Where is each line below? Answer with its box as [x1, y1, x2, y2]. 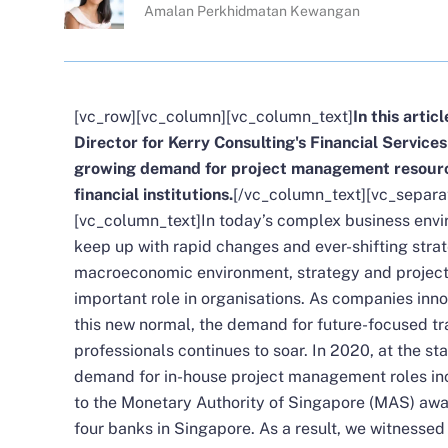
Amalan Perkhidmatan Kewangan [144, 3, 360, 19]
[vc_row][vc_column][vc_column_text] [74, 107, 353, 126]
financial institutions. [74, 185, 233, 204]
